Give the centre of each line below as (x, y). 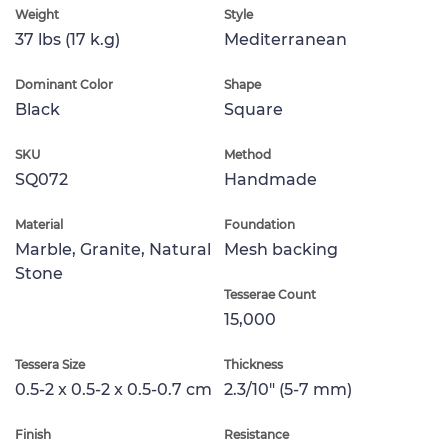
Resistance (256, 434)
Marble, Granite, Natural (113, 249)
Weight (37, 14)
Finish (33, 434)
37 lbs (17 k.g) (67, 39)
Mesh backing (281, 249)
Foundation (259, 224)
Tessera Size (50, 364)
